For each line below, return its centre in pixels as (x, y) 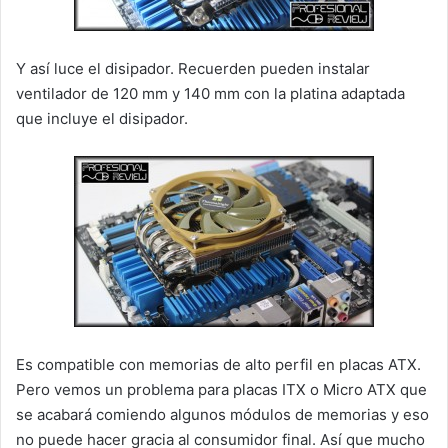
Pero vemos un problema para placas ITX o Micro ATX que (221, 390)
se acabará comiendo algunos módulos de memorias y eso (222, 415)
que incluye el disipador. (102, 119)
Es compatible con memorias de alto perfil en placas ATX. (218, 365)
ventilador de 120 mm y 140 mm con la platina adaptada (210, 94)
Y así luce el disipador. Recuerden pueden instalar (193, 69)
